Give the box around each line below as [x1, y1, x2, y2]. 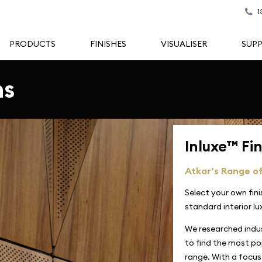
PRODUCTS [9, 39, 56, 49]
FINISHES [90, 39, 126, 49]
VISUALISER [161, 39, 207, 49]
